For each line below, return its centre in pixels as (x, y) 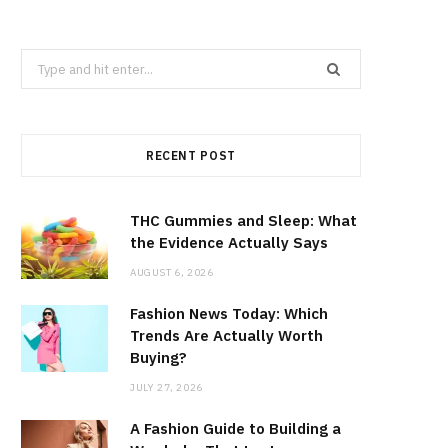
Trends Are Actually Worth (226, 336)
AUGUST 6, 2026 (172, 273)
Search (41, 61)
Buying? (158, 358)
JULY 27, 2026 (166, 388)
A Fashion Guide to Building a (235, 429)
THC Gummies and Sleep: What (243, 221)
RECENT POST (191, 156)
